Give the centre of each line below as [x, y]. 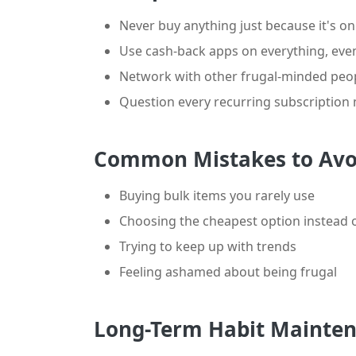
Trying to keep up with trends [208, 246]
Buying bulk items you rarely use [217, 195]
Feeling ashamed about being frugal [228, 272]
